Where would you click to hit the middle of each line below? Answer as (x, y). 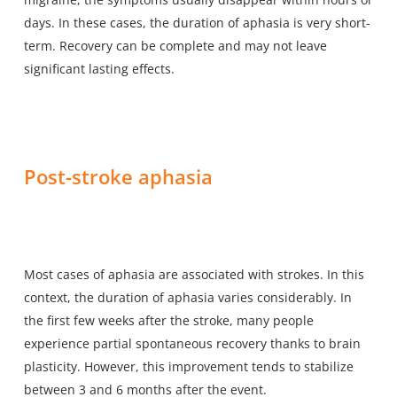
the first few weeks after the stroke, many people (168, 320)
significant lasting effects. (99, 68)
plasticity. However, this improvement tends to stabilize (188, 366)
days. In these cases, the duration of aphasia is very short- (197, 22)
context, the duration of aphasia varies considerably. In (187, 297)
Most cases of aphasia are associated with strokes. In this (194, 274)
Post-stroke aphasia (118, 176)
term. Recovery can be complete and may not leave (175, 45)
